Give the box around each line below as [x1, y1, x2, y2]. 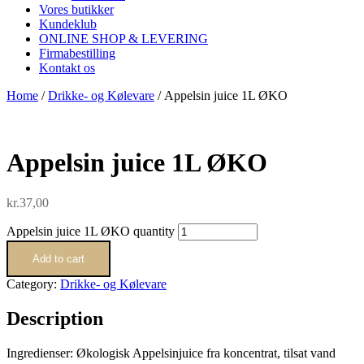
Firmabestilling [39, 46, 115, 60]
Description [6, 307, 103, 329]
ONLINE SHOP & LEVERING [39, 32, 208, 45]
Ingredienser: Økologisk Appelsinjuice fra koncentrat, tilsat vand [6, 345, 336, 360]
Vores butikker [39, 2, 114, 16]
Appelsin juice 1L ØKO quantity [6, 223, 175, 238]
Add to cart [32, 252, 84, 265]
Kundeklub [39, 17, 97, 31]
